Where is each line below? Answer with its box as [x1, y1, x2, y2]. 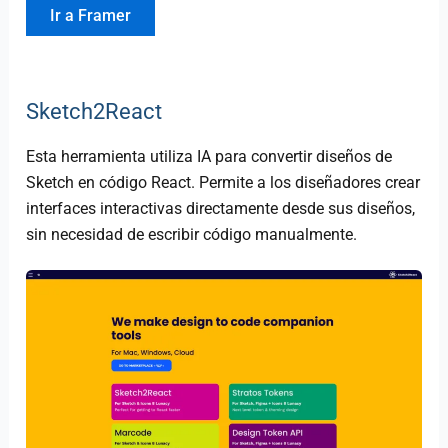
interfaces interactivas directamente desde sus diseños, [26, 198, 416, 218]
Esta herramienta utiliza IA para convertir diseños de [26, 146, 393, 166]
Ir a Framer [50, 5, 132, 25]
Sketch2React [26, 98, 163, 124]
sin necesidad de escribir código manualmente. [26, 224, 358, 244]
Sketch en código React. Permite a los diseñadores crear [26, 172, 421, 192]
